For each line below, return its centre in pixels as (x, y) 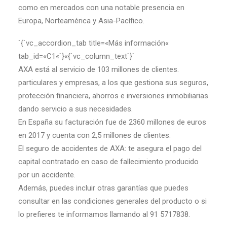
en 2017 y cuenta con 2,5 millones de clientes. (94, 135)
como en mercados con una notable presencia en (101, 8)
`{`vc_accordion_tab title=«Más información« (93, 43)
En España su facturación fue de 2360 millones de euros (112, 122)
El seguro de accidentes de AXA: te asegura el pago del (110, 148)
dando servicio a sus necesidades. (75, 109)
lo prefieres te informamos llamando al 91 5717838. (104, 214)
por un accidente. (47, 175)
